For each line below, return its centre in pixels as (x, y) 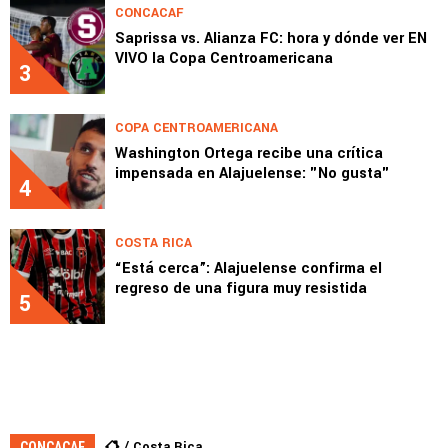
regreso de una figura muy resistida (241, 288)
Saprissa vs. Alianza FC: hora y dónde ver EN (271, 38)
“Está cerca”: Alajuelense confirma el (248, 268)
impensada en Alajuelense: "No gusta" (252, 173)
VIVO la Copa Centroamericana (224, 58)
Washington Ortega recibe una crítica (249, 153)
